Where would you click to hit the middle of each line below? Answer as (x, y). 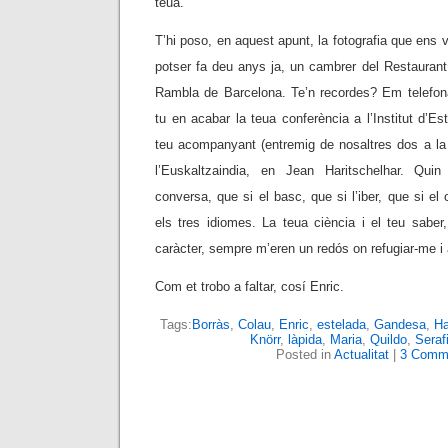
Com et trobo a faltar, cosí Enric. (249, 286)
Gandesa (399, 324)
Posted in (304, 354)
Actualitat (361, 354)
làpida (305, 339)
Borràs (210, 324)
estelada (341, 324)
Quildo (388, 339)
